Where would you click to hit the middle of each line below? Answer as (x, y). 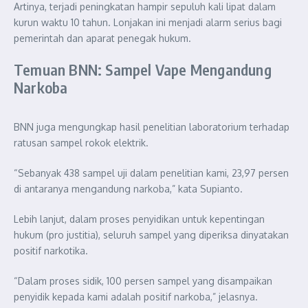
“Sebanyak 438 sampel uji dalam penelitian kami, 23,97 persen (151, 173)
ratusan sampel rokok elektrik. (81, 142)
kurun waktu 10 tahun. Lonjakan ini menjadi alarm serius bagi (148, 22)
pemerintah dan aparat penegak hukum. (102, 38)
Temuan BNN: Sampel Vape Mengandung (143, 69)
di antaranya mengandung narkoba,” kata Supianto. (128, 188)
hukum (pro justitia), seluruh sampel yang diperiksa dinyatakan (151, 234)
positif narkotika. (51, 250)
